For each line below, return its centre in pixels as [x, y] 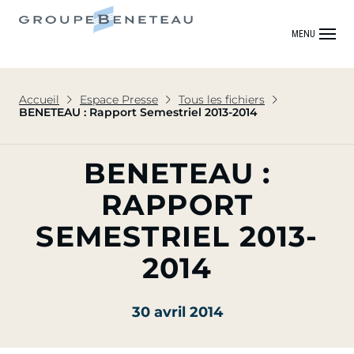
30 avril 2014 [177, 312]
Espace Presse [119, 100]
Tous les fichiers [222, 100]
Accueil [39, 100]
